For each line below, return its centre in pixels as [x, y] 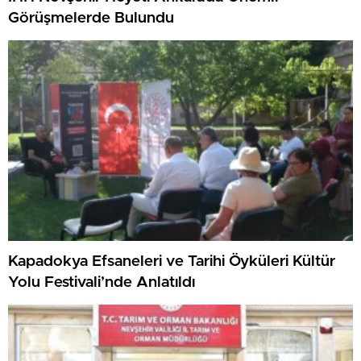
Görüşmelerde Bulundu [91, 18]
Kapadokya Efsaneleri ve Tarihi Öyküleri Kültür [172, 261]
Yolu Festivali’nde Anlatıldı [102, 282]
